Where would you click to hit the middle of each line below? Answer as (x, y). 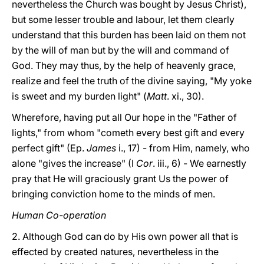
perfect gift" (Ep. (49, 148)
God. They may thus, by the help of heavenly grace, (124, 65)
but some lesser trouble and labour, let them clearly (123, 19)
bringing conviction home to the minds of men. (113, 194)
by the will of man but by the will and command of (121, 50)
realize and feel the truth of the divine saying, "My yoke (132, 81)
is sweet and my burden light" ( (79, 96)
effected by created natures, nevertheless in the (115, 252)
